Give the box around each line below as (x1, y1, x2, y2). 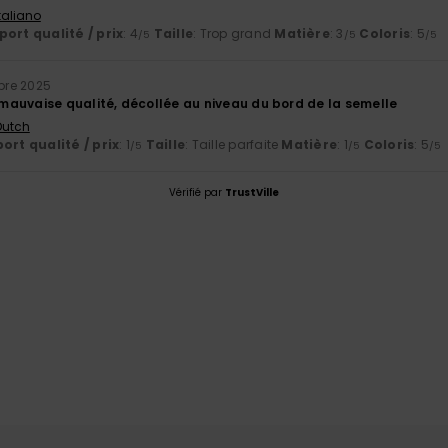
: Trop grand (193, 24, 275, 42)
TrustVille (225, 184, 279, 200)
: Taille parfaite (185, 135, 282, 153)
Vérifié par (169, 184, 225, 200)
